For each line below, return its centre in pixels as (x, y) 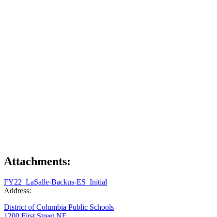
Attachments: (37, 161)
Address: (17, 190)
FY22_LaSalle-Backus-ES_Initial (55, 182)
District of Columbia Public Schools (59, 207)
